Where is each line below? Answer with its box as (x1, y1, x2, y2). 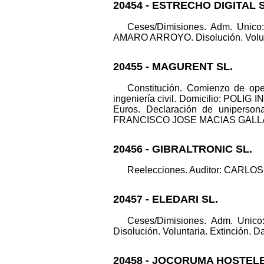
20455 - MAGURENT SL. (113, 60, 233, 72)
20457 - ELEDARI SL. (113, 193, 218, 206)
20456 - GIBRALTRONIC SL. (113, 143, 252, 155)
